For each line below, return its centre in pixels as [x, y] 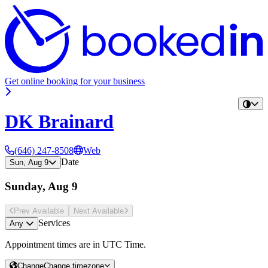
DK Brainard [59, 121]
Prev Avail [32, 211]
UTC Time [123, 244]
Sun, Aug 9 [29, 163]
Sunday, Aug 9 [41, 186]
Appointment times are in [54, 244]
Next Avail [92, 211]
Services [54, 223]
